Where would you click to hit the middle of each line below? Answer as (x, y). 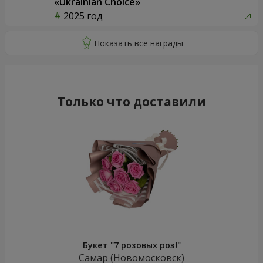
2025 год (83, 16)
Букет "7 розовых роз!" (131, 245)
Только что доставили (131, 102)
